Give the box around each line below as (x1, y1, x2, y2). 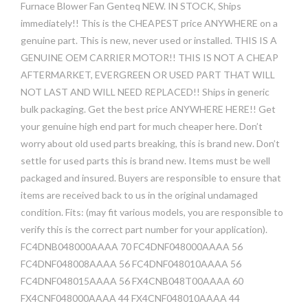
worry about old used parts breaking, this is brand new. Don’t (21, 137, 280, 149)
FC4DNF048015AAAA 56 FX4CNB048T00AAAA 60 (21, 275, 243, 287)
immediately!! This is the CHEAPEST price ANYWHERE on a (21, 17, 278, 29)
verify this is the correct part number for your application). (21, 223, 267, 235)
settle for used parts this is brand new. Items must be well (21, 155, 270, 166)
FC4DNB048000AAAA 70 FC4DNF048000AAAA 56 (21, 241, 243, 252)
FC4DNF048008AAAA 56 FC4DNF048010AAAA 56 (21, 258, 241, 269)
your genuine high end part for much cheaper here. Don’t (21, 120, 263, 132)
